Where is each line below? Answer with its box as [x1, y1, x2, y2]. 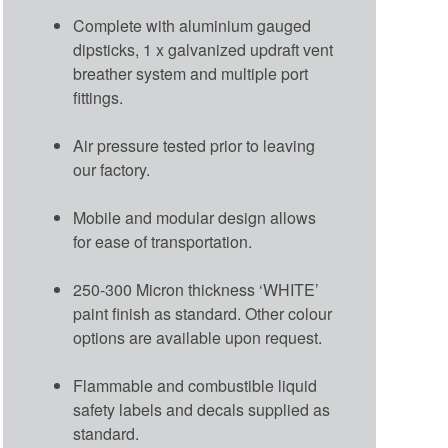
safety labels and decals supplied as [72, 398, 330, 421]
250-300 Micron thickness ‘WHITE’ [72, 278, 319, 301]
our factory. [72, 158, 150, 181]
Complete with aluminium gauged [72, 14, 311, 37]
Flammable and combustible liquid [72, 374, 317, 397]
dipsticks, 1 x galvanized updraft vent [72, 38, 333, 61]
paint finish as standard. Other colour [72, 302, 332, 325]
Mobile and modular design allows [72, 206, 316, 229]
